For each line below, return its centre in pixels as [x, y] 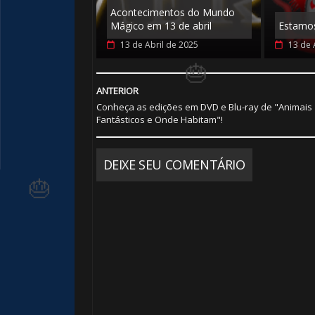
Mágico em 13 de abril [161, 25]
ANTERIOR [117, 90]
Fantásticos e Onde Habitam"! [159, 119]
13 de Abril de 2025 [159, 44]
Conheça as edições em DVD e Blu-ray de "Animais [204, 107]
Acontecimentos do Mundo [172, 12]
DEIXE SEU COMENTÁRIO [174, 164]
